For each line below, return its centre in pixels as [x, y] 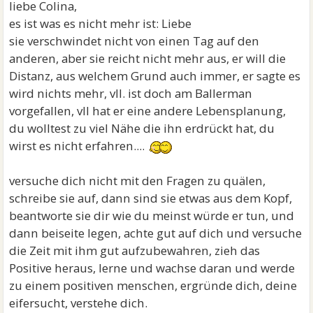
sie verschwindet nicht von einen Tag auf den [134, 41]
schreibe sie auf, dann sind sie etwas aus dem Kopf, [151, 198]
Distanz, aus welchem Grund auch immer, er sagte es [155, 76]
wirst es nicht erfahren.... [79, 146]
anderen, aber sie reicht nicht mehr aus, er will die [148, 59]
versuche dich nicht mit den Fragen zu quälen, [138, 181]
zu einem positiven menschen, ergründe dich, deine [153, 286]
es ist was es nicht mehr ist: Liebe [101, 24]
